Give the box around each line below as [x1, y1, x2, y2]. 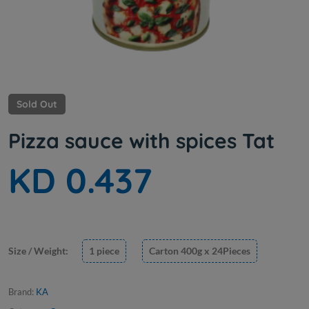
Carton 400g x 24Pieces [149, 245, 250, 257]
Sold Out [17, 98, 57, 111]
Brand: [8, 286, 36, 298]
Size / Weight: [8, 245, 68, 257]
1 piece [89, 245, 119, 257]
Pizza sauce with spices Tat [8, 128, 275, 154]
